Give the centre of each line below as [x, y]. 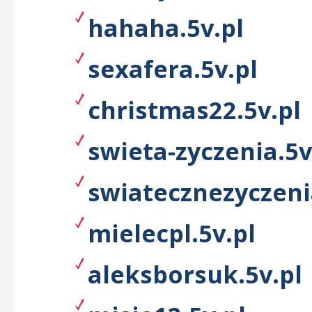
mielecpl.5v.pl [172, 233]
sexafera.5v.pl [173, 69]
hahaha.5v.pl [166, 28]
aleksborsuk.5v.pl [195, 274]
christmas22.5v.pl [194, 110]
